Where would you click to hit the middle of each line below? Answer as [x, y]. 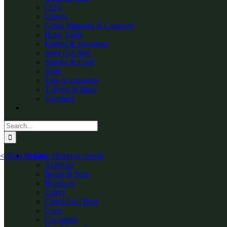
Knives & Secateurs [76, 44]
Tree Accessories [71, 80]
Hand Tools [63, 35]
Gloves [56, 16]
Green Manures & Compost [89, 26]
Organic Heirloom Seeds [64, 156]
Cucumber [61, 220]
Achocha [59, 165]
